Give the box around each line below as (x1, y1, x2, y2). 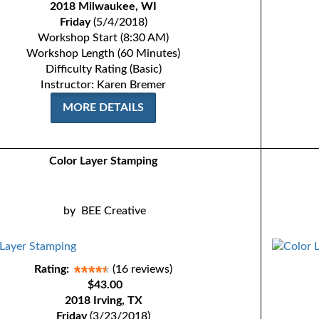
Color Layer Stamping (49, 155, 158, 167)
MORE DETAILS (63, 102, 145, 113)
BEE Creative (81, 205, 147, 216)
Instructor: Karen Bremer (41, 79, 167, 90)
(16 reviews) (113, 263, 173, 275)
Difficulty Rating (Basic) (45, 63, 162, 75)
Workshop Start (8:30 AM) (38, 32, 169, 43)
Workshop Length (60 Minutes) (26, 48, 181, 59)
